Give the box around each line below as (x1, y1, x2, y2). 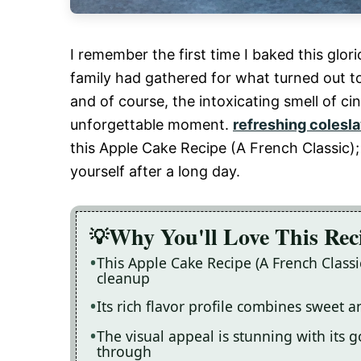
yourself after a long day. (70, 163, 240, 180)
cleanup (97, 268, 150, 288)
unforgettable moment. (70, 116, 233, 133)
